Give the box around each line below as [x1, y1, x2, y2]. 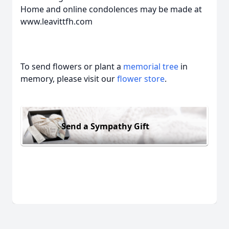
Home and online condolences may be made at [20, 4, 202, 15]
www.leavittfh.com [20, 16, 93, 27]
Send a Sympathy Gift [61, 120, 149, 132]
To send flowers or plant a [20, 61, 123, 72]
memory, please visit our [20, 73, 117, 84]
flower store [117, 73, 165, 84]
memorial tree [123, 61, 178, 72]
